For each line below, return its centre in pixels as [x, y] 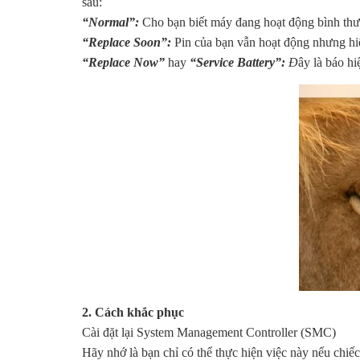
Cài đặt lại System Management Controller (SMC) [209, 333]
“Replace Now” [123, 63]
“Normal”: [110, 22]
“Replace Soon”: [128, 43]
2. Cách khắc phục [133, 313]
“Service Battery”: [239, 63]
